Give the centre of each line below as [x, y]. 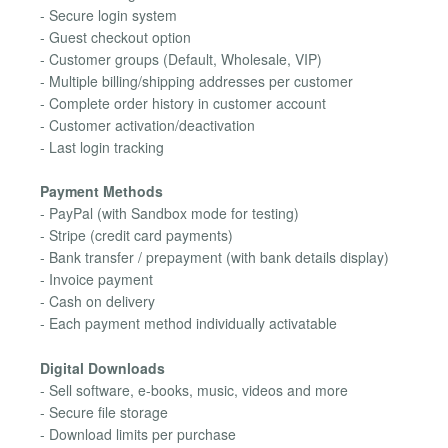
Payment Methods [101, 191]
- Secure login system [108, 14]
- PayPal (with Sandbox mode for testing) [169, 213]
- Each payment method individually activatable [188, 323]
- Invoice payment [96, 279]
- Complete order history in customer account [183, 102]
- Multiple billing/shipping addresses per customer [196, 80]
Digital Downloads [102, 367]
